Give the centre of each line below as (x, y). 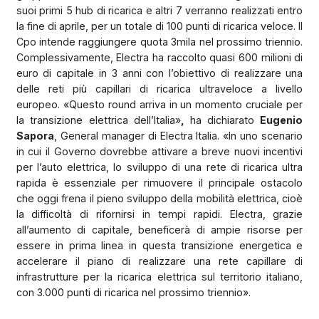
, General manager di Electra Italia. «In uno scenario (178, 135)
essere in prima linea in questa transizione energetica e (159, 245)
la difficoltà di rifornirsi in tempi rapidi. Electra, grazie (159, 214)
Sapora (35, 135)
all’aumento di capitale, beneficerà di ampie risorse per (159, 229)
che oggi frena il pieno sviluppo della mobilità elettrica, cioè (159, 198)
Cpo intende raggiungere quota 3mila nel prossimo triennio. (159, 41)
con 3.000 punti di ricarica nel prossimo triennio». (133, 292)
